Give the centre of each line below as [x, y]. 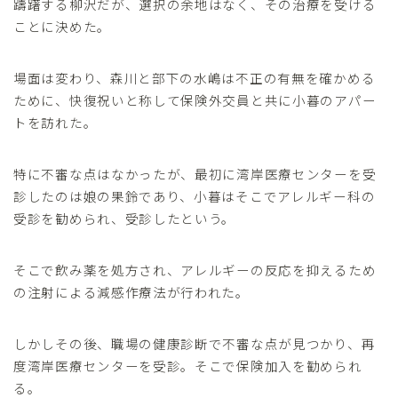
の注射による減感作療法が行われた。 [131, 291]
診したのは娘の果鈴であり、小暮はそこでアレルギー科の [195, 195]
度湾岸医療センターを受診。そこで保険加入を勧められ [188, 365]
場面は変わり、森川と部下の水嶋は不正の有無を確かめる [195, 77]
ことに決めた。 [62, 26]
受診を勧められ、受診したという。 [125, 218]
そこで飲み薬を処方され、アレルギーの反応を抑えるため [195, 269]
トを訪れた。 [56, 122]
